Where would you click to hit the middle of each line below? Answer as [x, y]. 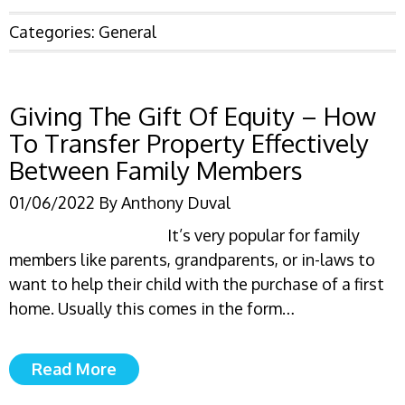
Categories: [54, 32]
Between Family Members [156, 170]
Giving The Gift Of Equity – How [193, 116]
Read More [74, 369]
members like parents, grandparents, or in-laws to [192, 259]
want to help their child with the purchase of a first [197, 284]
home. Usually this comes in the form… [152, 308]
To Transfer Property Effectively [189, 143]
